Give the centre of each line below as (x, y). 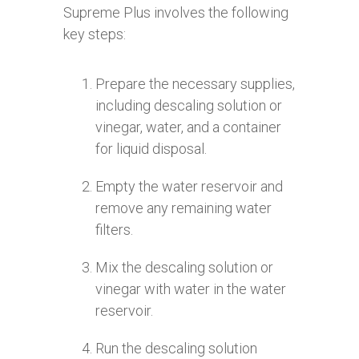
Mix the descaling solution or (184, 268)
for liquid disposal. (151, 149)
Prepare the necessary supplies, (195, 84)
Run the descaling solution (176, 349)
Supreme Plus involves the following (176, 13)
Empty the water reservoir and (189, 187)
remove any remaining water (184, 208)
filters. (114, 230)
